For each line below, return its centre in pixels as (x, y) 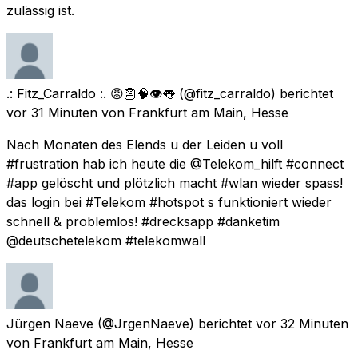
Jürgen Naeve (50, 323)
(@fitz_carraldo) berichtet (256, 93)
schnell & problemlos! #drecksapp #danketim (143, 221)
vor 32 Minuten (302, 323)
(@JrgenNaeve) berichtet (175, 323)
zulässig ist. (40, 10)
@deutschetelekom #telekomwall (106, 240)
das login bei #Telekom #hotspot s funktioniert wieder (169, 202)
